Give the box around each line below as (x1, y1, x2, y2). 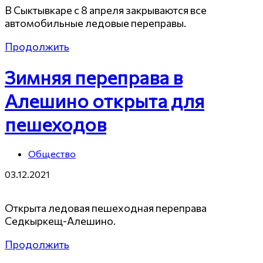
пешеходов (5, 112, 106, 136)
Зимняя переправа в (5, 65, 183, 89)
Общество (28, 148, 76, 160)
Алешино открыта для (5, 89, 204, 113)
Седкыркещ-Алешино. (5, 214, 116, 228)
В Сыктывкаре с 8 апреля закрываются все (5, 3, 207, 16)
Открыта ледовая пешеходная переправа (5, 201, 207, 215)
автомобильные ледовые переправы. (5, 16, 186, 29)
